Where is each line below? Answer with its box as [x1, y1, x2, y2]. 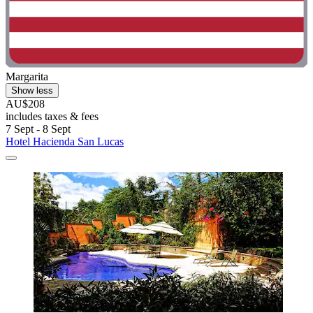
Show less [11, 85, 53, 96]
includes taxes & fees [6, 110, 99, 123]
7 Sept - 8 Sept [6, 123, 71, 136]
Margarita [6, 71, 48, 83]
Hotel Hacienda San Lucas [6, 136, 124, 148]
